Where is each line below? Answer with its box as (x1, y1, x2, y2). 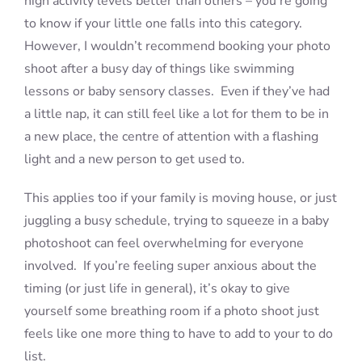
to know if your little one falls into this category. (23, 14, 305, 32)
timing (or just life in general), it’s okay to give (23, 279, 290, 297)
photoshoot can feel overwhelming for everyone (23, 234, 304, 252)
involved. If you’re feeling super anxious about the (23, 256, 317, 275)
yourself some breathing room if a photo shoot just (23, 301, 319, 320)
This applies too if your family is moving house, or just (23, 188, 337, 207)
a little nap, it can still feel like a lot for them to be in (23, 104, 329, 123)
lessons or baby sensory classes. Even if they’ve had (23, 82, 330, 100)
